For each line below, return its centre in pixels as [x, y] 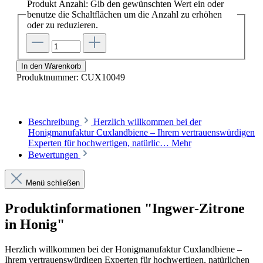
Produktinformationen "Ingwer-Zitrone [125, 209]
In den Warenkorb [51, 66]
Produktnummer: [49, 77]
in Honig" [35, 225]
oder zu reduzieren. [63, 25]
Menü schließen [53, 183]
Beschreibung [54, 122]
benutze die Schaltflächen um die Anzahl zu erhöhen [124, 14]
